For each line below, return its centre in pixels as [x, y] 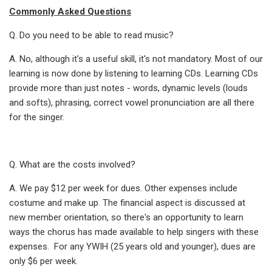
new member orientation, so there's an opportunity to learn [126, 217]
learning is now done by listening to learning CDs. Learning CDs [134, 73]
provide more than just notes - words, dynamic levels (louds [128, 88]
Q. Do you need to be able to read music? [91, 35]
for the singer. [37, 117]
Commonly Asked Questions [70, 12]
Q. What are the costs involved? [72, 165]
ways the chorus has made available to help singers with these [134, 232]
